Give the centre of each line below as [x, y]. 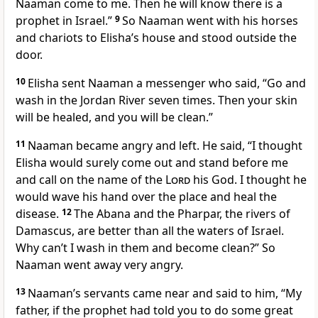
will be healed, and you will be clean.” [114, 117]
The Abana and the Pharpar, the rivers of [182, 214]
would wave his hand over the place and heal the [146, 197]
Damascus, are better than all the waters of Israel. [150, 231]
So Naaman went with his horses [210, 21]
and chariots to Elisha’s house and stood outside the [156, 38]
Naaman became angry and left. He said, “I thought [165, 146]
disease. [39, 214]
